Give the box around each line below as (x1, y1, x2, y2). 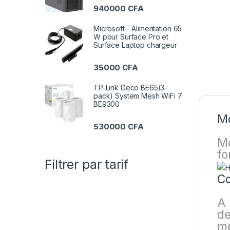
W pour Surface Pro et (93, 32, 169, 41)
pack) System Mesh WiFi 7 (93, 91, 182, 101)
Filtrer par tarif (45, 156, 128, 172)
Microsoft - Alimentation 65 (93, 24, 182, 33)
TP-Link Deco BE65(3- (93, 83, 168, 92)
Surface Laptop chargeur (93, 40, 177, 49)
